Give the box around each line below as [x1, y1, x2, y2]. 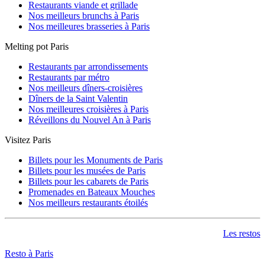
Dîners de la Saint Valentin [28, 93, 128, 104]
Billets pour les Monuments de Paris [28, 154, 163, 165]
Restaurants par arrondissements [28, 61, 148, 72]
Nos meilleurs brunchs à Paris [28, 10, 139, 21]
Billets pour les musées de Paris [28, 165, 146, 176]
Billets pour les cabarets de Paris [28, 176, 148, 186]
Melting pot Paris [5, 41, 69, 51]
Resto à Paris [5, 248, 53, 258]
